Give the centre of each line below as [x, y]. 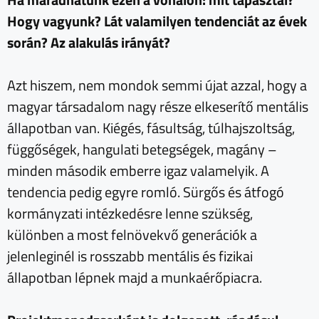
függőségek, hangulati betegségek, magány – [142, 150]
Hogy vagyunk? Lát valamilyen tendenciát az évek [157, 21]
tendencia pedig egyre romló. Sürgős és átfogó [146, 192]
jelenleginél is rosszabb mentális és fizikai [130, 256]
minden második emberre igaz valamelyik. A [138, 171]
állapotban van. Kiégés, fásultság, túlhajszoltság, [151, 128]
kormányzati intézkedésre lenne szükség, [130, 214]
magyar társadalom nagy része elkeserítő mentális [158, 107]
